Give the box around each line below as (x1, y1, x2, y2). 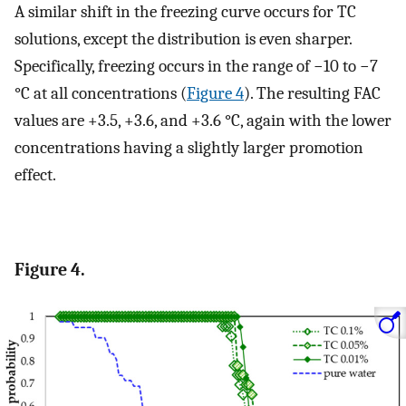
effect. (14, 164, 56, 185)
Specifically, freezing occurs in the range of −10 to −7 (14, 55, 378, 76)
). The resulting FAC (244, 82, 381, 103)
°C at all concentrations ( (14, 82, 187, 103)
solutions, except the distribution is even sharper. (14, 28, 352, 49)
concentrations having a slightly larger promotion (14, 137, 363, 158)
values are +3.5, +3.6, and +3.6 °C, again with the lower (14, 110, 391, 130)
